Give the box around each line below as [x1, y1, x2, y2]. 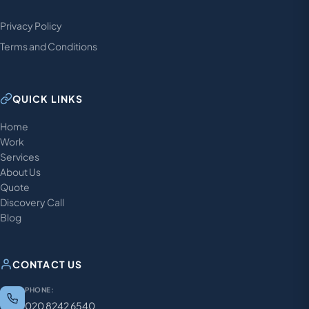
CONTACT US [12, 258, 83, 271]
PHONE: [25, 286, 54, 295]
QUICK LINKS [12, 92, 83, 106]
